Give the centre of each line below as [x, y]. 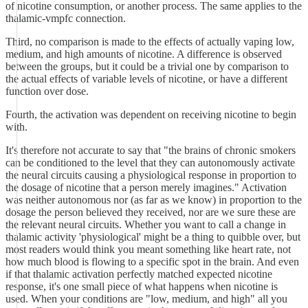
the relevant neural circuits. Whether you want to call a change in [146, 224]
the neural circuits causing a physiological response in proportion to [151, 175]
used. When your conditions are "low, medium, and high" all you [146, 299]
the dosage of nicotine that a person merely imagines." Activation [146, 187]
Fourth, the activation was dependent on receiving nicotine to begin [151, 114]
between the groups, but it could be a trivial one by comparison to [147, 66]
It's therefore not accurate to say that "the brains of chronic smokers [151, 150]
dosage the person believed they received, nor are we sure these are [151, 212]
